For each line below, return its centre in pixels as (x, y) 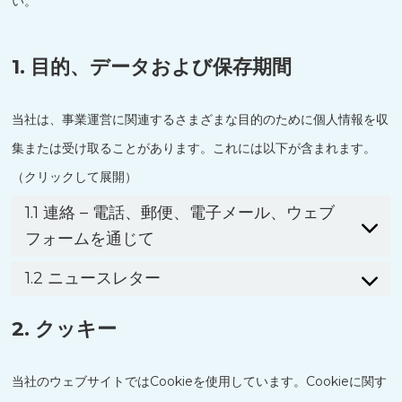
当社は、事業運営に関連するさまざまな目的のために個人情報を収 (201, 119)
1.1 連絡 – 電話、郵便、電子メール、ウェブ (180, 213)
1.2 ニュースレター (93, 278)
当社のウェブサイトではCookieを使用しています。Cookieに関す (200, 381)
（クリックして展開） (75, 177)
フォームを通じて (90, 239)
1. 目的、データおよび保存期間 (152, 67)
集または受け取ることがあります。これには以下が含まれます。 (194, 148)
